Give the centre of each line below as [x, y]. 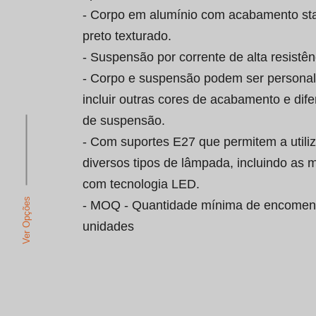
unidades [108, 226]
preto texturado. [127, 36]
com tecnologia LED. [141, 184]
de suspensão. [124, 121]
